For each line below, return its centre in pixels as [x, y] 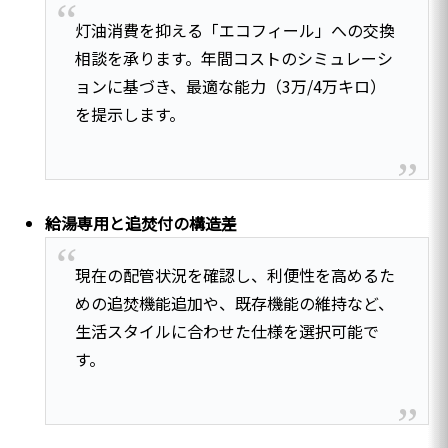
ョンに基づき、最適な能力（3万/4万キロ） [230, 86]
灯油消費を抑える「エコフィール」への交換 [234, 30]
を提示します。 [129, 114]
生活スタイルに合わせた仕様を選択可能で [226, 330]
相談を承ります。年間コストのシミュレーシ [233, 58]
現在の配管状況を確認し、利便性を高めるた [234, 274]
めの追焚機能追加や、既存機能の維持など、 [234, 302]
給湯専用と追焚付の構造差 [141, 223]
